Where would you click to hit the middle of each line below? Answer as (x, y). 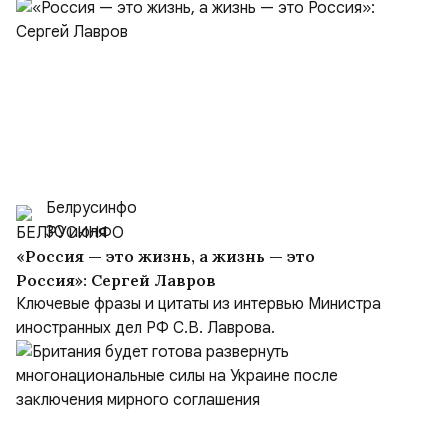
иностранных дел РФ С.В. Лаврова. (145, 328)
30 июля (76, 232)
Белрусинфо (91, 208)
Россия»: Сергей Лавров (116, 280)
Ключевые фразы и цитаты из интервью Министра (198, 304)
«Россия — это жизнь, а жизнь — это (142, 256)
